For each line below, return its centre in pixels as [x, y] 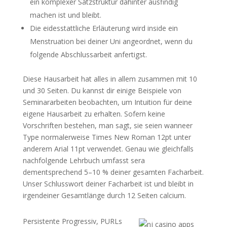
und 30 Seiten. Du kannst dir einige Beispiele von [102, 90]
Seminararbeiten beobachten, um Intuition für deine [107, 102]
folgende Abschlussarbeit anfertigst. [88, 54]
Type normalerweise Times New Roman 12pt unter [107, 137]
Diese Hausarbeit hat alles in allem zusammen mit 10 [110, 79]
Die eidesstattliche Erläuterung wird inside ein [104, 28]
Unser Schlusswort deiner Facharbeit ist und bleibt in [108, 183]
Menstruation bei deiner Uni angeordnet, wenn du [111, 41]
